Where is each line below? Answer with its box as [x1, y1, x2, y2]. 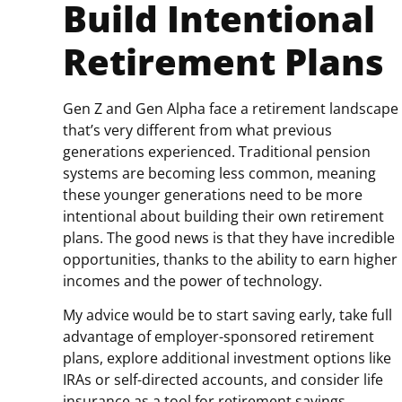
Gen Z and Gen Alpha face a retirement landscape [63, 98, 398, 118]
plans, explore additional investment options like [63, 348, 391, 368]
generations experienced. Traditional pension [63, 141, 371, 162]
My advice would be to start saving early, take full [63, 305, 392, 325]
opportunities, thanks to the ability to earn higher [63, 249, 398, 269]
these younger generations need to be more [63, 184, 363, 205]
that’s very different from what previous [63, 119, 332, 140]
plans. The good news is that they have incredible [63, 227, 395, 248]
